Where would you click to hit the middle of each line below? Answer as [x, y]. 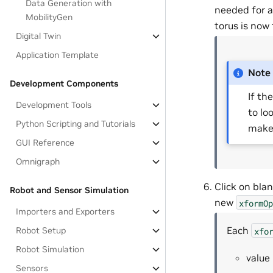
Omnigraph [38, 161]
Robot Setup [41, 230]
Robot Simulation [50, 249]
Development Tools [54, 105]
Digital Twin [39, 36]
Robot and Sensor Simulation [69, 190]
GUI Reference [45, 143]
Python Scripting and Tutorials [76, 124]
